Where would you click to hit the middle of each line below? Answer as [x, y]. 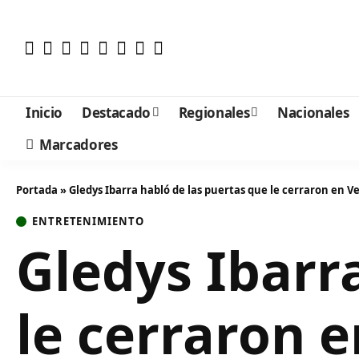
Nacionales [313, 112]
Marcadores [79, 144]
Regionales [214, 112]
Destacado [116, 112]
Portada [37, 190]
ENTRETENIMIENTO [88, 221]
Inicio [44, 112]
